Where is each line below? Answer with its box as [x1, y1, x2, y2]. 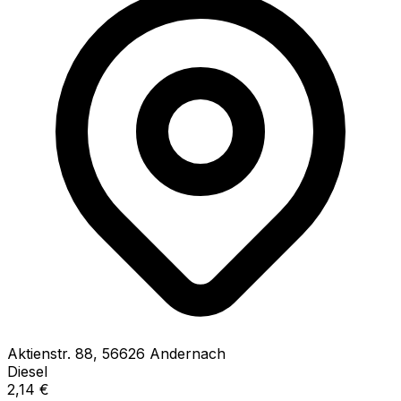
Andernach [149, 344, 226, 363]
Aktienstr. [7, 344, 71, 363]
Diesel [7, 362, 47, 380]
